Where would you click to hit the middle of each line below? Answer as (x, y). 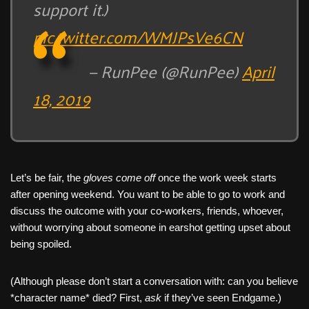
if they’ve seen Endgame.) (221, 297)
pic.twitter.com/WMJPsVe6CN (138, 36)
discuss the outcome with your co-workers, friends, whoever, (147, 210)
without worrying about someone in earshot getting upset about (150, 227)
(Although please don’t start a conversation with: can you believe (154, 281)
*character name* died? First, (78, 297)
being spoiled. (41, 243)
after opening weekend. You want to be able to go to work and (148, 194)
